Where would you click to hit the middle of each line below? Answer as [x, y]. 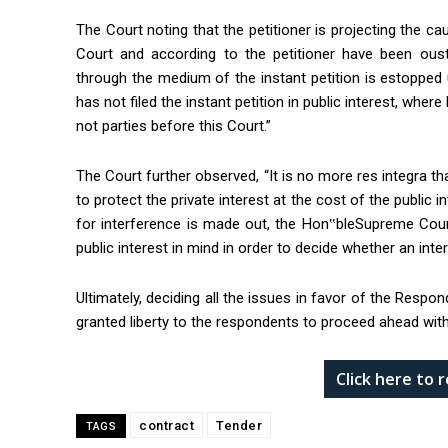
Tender [239, 426]
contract [166, 426]
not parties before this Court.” [175, 126]
